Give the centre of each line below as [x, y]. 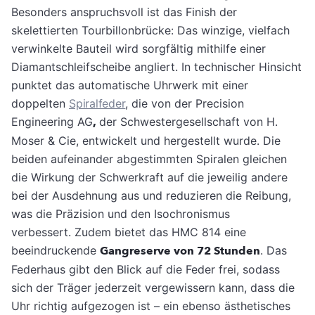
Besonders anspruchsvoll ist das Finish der [124, 12]
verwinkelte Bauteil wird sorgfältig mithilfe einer [139, 48]
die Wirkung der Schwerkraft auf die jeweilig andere [149, 177]
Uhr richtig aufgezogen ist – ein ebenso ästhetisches [151, 306]
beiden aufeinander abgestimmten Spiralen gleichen [149, 159]
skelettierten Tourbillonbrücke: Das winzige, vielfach [150, 30]
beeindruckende [56, 250]
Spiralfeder [97, 103]
